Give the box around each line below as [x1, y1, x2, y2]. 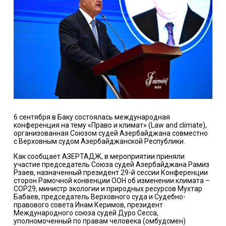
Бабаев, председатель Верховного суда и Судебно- [13, 193, 186, 201]
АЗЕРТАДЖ [62, 152, 101, 161]
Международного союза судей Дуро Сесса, [13, 209, 158, 217]
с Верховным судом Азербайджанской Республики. [13, 137, 185, 146]
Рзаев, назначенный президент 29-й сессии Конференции [13, 168, 208, 177]
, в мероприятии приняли [101, 152, 185, 161]
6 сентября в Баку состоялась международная [13, 113, 170, 122]
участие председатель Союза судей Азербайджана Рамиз [13, 160, 209, 169]
